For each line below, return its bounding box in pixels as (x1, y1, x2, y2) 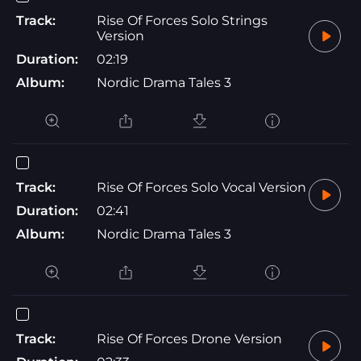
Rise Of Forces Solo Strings (97, 12, 268, 28)
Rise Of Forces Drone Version (97, 330, 282, 346)
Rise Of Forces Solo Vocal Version (97, 179, 306, 195)
